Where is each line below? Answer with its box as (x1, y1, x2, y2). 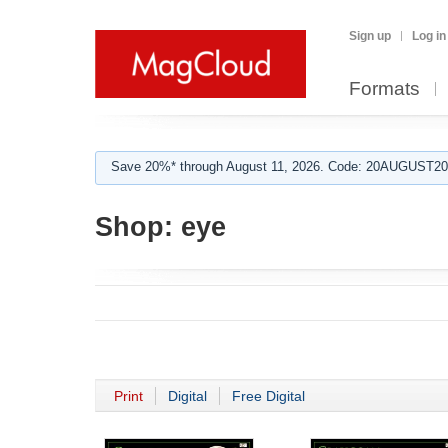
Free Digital (232, 388, 305, 405)
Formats (349, 78, 420, 99)
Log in (412, 29, 446, 43)
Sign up (349, 29, 391, 43)
